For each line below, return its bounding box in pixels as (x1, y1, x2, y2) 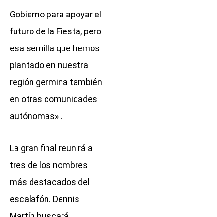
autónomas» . (10, 110, 62, 121)
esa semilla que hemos (10, 43, 100, 53)
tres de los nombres (10, 160, 88, 170)
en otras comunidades (10, 93, 97, 104)
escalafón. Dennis (10, 194, 79, 204)
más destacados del (10, 177, 90, 187)
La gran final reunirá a (10, 143, 93, 154)
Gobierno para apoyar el (10, 9, 101, 19)
